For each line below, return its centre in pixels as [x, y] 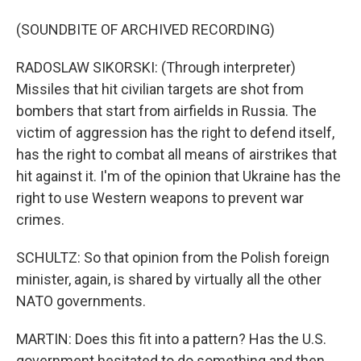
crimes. [40, 220]
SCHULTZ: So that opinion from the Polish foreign [173, 257]
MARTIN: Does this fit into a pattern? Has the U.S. [171, 339]
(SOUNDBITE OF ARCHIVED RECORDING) [145, 29]
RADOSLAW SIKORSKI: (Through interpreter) [156, 67]
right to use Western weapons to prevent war [160, 198]
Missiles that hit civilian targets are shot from [160, 89]
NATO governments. [81, 301]
